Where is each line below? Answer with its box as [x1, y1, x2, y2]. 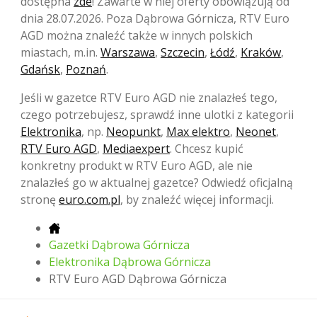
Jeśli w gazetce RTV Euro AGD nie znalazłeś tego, [21, 89, 277, 105]
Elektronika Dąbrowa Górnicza [49, 253, 211, 270]
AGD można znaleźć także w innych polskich [21, 27, 253, 43]
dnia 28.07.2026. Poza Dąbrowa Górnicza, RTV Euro [21, 10, 289, 26]
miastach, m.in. [21, 44, 100, 60]
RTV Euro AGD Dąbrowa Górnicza [49, 270, 226, 287]
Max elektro [166, 123, 230, 139]
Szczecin [161, 44, 204, 60]
